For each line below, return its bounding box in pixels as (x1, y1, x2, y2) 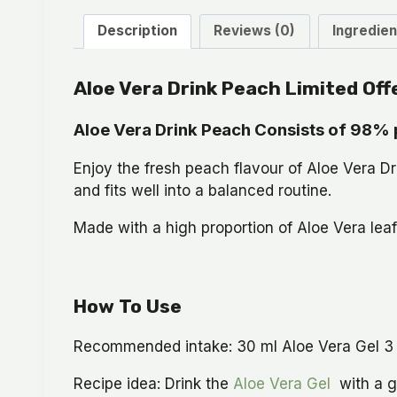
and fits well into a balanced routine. (74, 181, 331, 199)
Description (97, 22, 177, 40)
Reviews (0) (214, 22, 296, 40)
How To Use (74, 294, 182, 317)
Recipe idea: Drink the (74, 374, 233, 393)
